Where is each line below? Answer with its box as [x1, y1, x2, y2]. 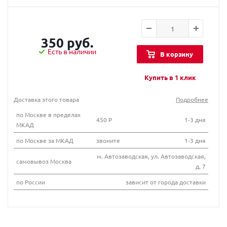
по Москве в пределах [16, 110, 81, 119]
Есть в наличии [48, 46, 97, 56]
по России [16, 177, 45, 186]
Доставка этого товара [14, 95, 79, 103]
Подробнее [176, 95, 208, 103]
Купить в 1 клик [144, 72, 196, 82]
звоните [96, 136, 120, 144]
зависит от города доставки [126, 177, 206, 186]
